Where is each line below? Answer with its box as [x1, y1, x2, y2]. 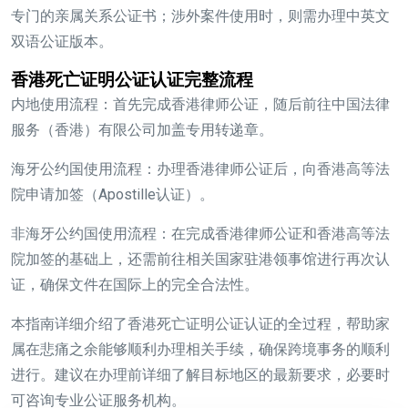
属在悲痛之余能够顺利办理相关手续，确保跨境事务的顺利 [11, 341, 390, 359]
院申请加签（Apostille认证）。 [11, 186, 214, 204]
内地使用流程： [11, 96, 113, 114]
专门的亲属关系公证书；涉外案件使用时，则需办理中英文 [11, 7, 390, 25]
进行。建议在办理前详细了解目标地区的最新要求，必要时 [11, 366, 390, 384]
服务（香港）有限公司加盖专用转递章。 [11, 121, 273, 139]
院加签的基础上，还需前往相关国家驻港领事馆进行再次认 [11, 250, 390, 269]
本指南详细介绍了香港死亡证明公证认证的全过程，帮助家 [11, 315, 390, 333]
